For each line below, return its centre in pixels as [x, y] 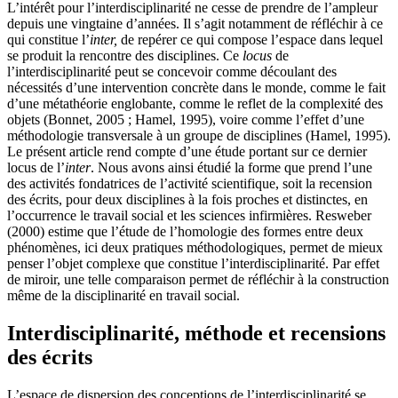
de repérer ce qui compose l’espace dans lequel [250, 40]
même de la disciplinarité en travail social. [123, 296]
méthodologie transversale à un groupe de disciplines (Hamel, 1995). [199, 136]
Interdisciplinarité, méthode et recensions [196, 334]
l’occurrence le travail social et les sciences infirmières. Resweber [189, 216]
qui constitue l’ [48, 40]
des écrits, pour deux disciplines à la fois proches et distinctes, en [187, 200]
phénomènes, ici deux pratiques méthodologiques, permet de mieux [195, 248]
